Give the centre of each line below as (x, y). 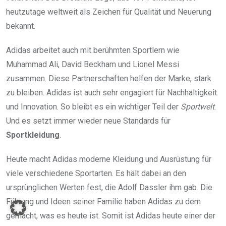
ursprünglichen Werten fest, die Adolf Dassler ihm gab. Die (109, 187)
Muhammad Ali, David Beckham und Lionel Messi (93, 64)
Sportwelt (197, 106)
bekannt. (21, 26)
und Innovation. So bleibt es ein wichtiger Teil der (93, 106)
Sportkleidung (33, 135)
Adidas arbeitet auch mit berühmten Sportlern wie (93, 50)
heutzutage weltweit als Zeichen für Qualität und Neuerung (109, 12)
